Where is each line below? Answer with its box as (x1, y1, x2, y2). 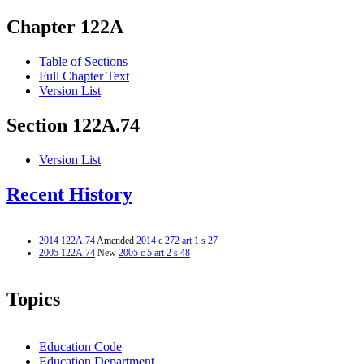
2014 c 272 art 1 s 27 (136, 234, 218, 246)
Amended (95, 234, 136, 246)
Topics (6, 288, 60, 310)
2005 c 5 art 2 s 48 (119, 246, 190, 258)
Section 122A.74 (6, 115, 140, 136)
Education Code (39, 339, 122, 353)
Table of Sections (39, 54, 128, 69)
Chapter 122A (6, 16, 123, 38)
